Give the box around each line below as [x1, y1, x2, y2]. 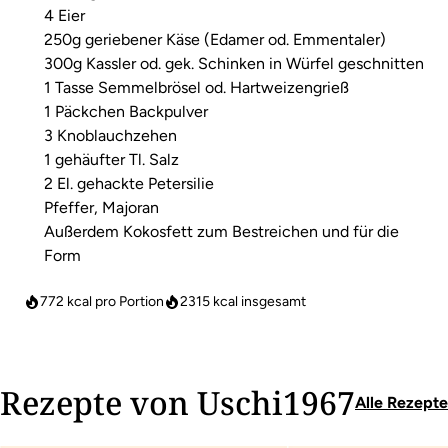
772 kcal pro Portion [40, 293, 164, 310]
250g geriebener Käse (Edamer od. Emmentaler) [44, 30, 386, 49]
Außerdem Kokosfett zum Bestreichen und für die [44, 222, 399, 241]
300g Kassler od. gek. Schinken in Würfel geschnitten [44, 54, 424, 73]
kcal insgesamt [210, 293, 306, 310]
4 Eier [44, 6, 85, 25]
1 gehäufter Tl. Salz [44, 150, 179, 169]
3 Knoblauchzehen [44, 126, 177, 145]
